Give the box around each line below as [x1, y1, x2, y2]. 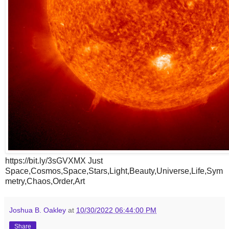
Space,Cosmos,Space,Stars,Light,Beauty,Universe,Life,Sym [5, 166, 223, 175]
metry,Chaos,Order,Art [5, 176, 85, 186]
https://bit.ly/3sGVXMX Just [5, 156, 103, 165]
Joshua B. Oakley [9, 205, 66, 214]
